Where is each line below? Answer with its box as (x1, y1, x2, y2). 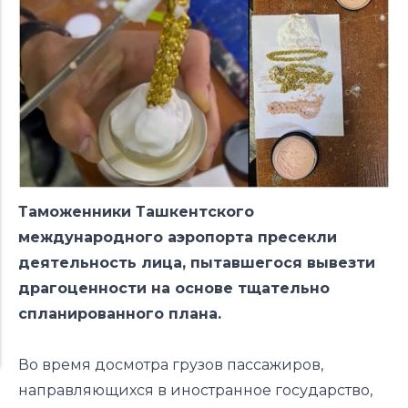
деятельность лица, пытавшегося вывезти (18, 254, 375, 272)
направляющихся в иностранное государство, (18, 382, 372, 400)
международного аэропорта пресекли (18, 229, 337, 247)
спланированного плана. (18, 305, 221, 323)
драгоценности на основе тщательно (18, 280, 330, 298)
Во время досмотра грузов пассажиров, (18, 356, 323, 374)
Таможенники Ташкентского (18, 203, 254, 221)
